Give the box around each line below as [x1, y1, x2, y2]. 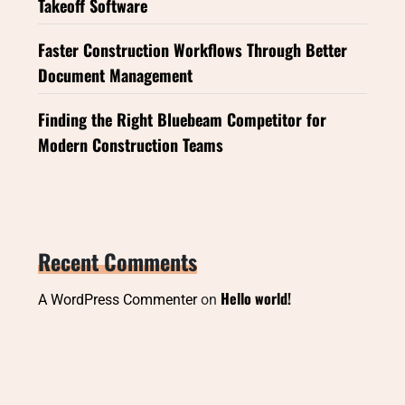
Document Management [38, 62, 193, 87]
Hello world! [221, 287, 291, 309]
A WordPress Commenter [38, 290, 197, 308]
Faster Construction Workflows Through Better [38, 37, 347, 61]
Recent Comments [38, 244, 197, 278]
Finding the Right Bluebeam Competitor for [38, 107, 326, 131]
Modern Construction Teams [38, 132, 223, 156]
